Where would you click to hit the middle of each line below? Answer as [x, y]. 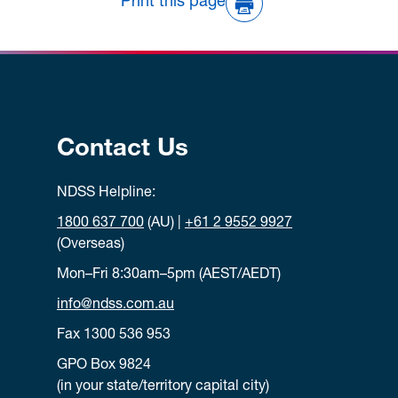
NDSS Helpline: [106, 193]
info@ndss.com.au [115, 305]
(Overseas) [91, 245]
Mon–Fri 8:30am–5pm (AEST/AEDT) [169, 275]
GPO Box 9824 [104, 366]
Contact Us [123, 150]
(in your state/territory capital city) [163, 387]
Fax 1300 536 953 [114, 335]
